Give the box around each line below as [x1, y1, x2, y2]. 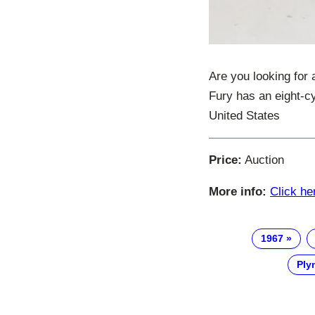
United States [209, 109, 280, 123]
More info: [209, 185, 266, 199]
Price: [209, 153, 242, 167]
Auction [242, 153, 284, 167]
